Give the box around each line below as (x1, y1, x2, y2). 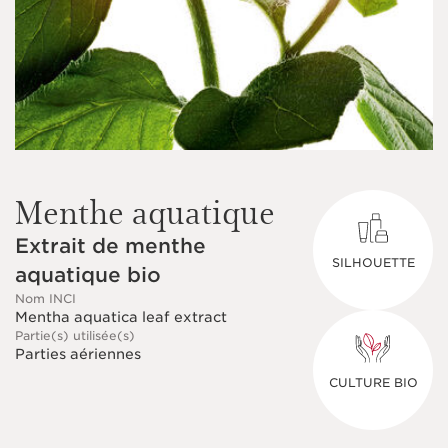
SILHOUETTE (331, 255, 415, 270)
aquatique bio (15, 263, 161, 287)
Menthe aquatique (15, 188, 275, 233)
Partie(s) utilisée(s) (15, 328, 135, 343)
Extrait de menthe (15, 234, 206, 258)
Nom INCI (15, 291, 76, 306)
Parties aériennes (15, 346, 141, 362)
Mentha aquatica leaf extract (15, 309, 227, 325)
